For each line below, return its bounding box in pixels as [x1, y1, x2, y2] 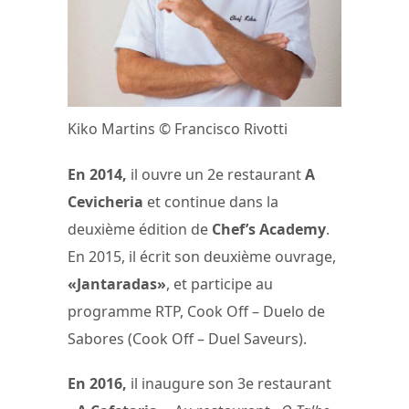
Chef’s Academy [212, 218, 326, 239]
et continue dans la [143, 191, 278, 212]
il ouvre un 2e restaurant [127, 163, 305, 184]
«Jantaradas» [68, 273, 166, 294]
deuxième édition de [68, 218, 212, 239]
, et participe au [166, 273, 273, 294]
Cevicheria [68, 191, 143, 212]
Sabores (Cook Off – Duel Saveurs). [68, 328, 307, 349]
